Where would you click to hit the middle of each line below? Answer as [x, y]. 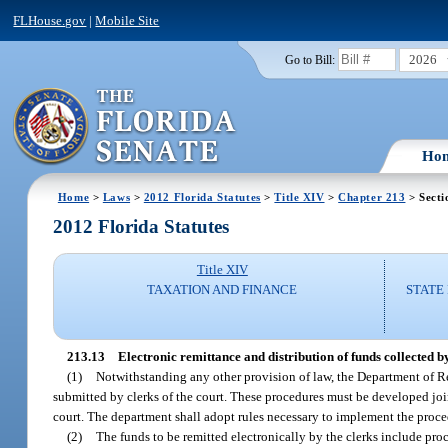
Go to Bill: [309, 59]
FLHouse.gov [50, 20]
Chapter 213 [372, 196]
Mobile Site [127, 20]
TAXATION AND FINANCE [222, 290]
